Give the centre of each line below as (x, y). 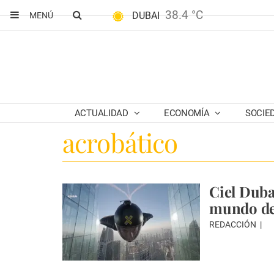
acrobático (120, 143)
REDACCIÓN (234, 224)
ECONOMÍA (188, 113)
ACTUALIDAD (102, 113)
